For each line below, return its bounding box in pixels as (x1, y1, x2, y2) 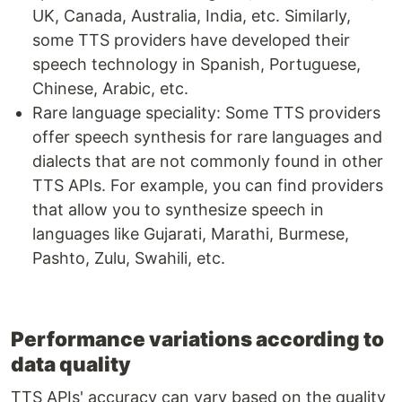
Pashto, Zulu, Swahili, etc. (32, 249, 225, 268)
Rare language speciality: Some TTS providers (32, 103, 380, 123)
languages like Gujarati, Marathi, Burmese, (32, 224, 349, 244)
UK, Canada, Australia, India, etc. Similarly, (32, 6, 351, 26)
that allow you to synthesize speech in (32, 200, 324, 220)
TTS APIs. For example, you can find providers (32, 176, 383, 196)
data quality (11, 352, 131, 377)
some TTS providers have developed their (32, 31, 350, 50)
